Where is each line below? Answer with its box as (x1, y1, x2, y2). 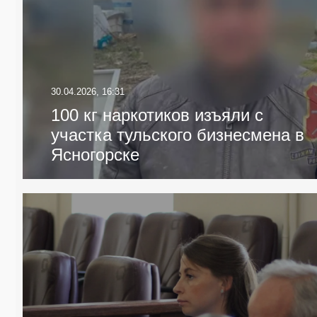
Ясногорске (51, 145, 139, 164)
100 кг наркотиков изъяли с (51, 105, 263, 125)
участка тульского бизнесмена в (51, 125, 304, 144)
